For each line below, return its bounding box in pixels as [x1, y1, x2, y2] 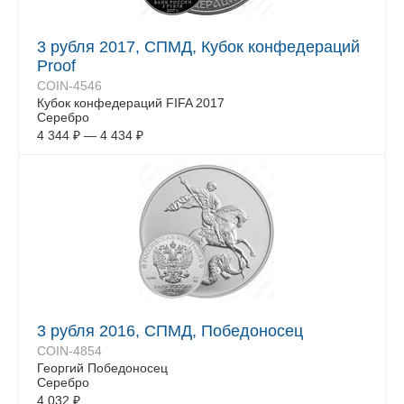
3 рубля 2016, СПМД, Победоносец [37, 322, 303, 340]
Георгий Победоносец [37, 361, 168, 375]
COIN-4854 [37, 344, 102, 358]
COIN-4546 [37, 78, 102, 93]
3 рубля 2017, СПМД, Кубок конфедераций [37, 38, 360, 56]
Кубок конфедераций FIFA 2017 [37, 96, 225, 110]
